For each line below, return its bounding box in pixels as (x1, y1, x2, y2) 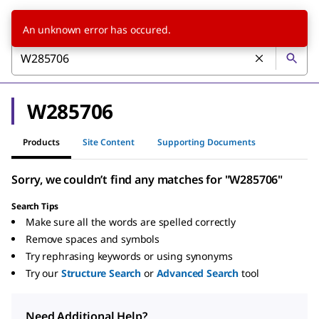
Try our (26, 266, 58, 280)
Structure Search (61, 266, 142, 280)
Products (23, 135, 60, 148)
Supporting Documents (157, 135, 256, 148)
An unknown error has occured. (22, 23, 171, 36)
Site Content (83, 135, 135, 148)
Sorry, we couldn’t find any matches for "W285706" (11, 172, 283, 187)
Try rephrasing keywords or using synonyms (26, 249, 233, 263)
